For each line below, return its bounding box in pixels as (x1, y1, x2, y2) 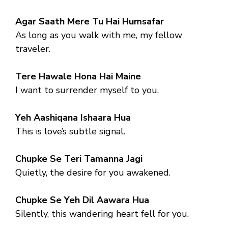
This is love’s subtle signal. (15, 125, 125, 137)
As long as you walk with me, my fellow (15, 28, 182, 41)
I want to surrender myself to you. (15, 83, 159, 96)
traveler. (15, 42, 50, 55)
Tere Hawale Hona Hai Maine (15, 70, 141, 82)
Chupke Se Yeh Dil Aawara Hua (15, 193, 149, 206)
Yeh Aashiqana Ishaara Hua (15, 111, 131, 124)
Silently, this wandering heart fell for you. (15, 207, 189, 220)
